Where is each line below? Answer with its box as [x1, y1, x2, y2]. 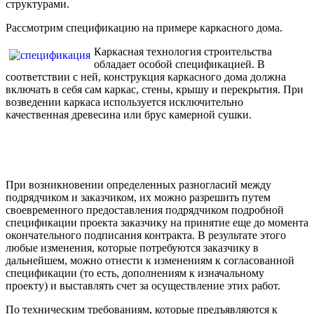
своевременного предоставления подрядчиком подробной [6, 203, 284, 216]
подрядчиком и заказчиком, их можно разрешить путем [6, 191, 271, 203]
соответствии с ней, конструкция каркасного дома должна [6, 70, 286, 83]
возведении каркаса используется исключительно [6, 95, 243, 108]
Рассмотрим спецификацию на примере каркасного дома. [6, 21, 282, 34]
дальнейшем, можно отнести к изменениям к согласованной [6, 254, 294, 266]
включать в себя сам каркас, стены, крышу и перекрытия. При [6, 83, 303, 95]
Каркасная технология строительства [94, 45, 272, 57]
